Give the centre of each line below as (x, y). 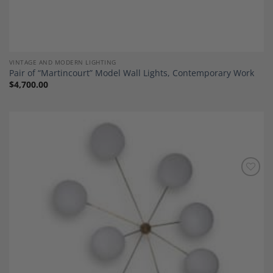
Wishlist (245, 193)
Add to (245, 185)
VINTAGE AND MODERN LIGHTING (62, 62)
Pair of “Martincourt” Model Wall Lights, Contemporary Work (131, 73)
